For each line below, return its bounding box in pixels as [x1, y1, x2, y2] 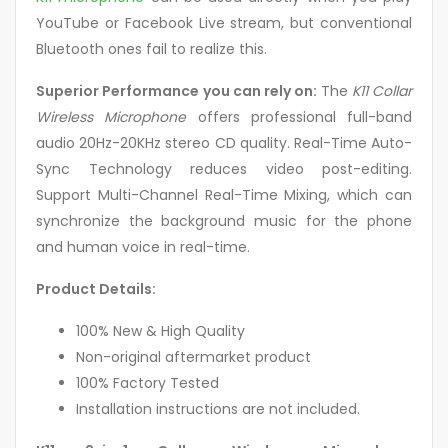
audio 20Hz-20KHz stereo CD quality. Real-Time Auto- [36, 132, 412, 153]
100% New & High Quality [76, 320, 245, 341]
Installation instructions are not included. [76, 398, 360, 419]
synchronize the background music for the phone [36, 210, 412, 231]
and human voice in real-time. [36, 236, 250, 257]
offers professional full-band [186, 106, 412, 127]
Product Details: [36, 278, 156, 299]
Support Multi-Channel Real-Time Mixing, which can [36, 184, 412, 205]
